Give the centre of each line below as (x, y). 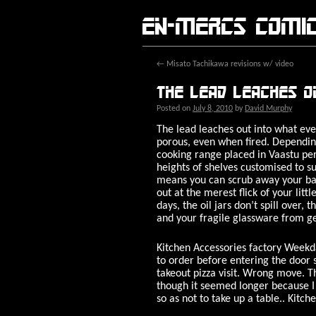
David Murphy (268, 109)
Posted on (174, 109)
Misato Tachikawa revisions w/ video (229, 64)
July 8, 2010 (213, 109)
